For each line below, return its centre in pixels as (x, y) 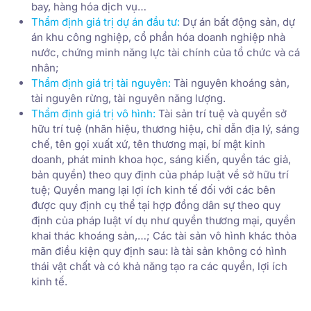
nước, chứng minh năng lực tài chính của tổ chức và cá (166, 52)
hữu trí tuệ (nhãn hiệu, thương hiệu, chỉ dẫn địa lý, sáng (165, 128)
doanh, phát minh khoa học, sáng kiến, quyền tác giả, (161, 159)
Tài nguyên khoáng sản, (230, 83)
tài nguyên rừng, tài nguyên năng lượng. (128, 98)
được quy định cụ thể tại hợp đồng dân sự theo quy (156, 205)
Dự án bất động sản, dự (237, 22)
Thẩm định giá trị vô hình (92, 113)
